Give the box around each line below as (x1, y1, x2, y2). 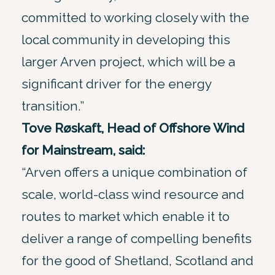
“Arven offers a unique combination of (21, 164, 247, 180)
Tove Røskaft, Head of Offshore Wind (21, 120, 244, 136)
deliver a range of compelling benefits (21, 230, 252, 246)
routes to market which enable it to (21, 208, 230, 224)
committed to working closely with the (21, 9, 249, 25)
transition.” (21, 98, 84, 114)
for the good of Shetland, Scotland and (21, 252, 254, 268)
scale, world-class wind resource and (21, 186, 244, 202)
